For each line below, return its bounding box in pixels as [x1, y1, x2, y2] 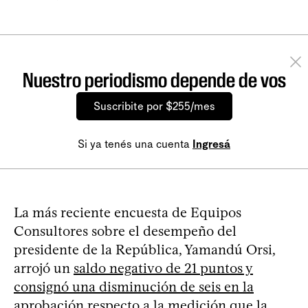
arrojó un [14, 259, 74, 276]
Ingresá [192, 137, 230, 151]
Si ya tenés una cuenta [78, 137, 192, 151]
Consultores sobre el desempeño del [14, 222, 236, 239]
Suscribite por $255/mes [93, 99, 215, 113]
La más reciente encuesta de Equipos [14, 203, 241, 221]
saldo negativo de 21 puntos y [74, 259, 253, 276]
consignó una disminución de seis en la [14, 278, 254, 295]
